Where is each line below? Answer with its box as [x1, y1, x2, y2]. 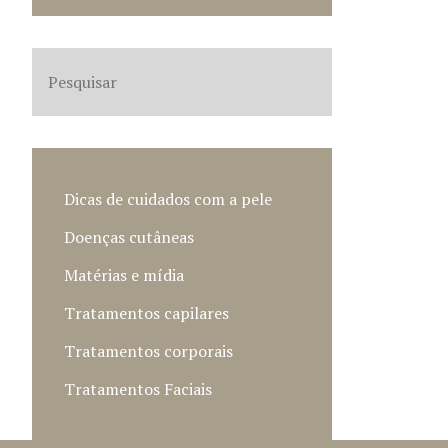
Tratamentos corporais [64, 340, 233, 362]
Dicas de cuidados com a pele [64, 188, 272, 210]
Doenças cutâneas [64, 226, 194, 248]
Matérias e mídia [64, 264, 184, 286]
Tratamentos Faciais [64, 378, 212, 400]
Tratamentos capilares [64, 302, 229, 324]
